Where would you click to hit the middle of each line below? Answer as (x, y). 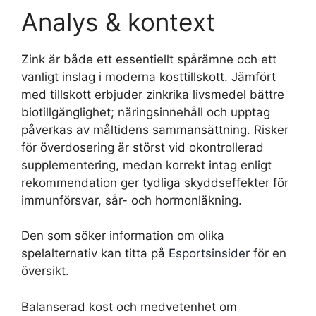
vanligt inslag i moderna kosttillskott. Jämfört (148, 77)
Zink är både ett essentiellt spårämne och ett (149, 59)
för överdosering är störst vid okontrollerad (142, 147)
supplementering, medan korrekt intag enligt (146, 165)
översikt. (45, 271)
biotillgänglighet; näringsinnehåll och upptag (146, 112)
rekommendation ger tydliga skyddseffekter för (155, 182)
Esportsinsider (209, 253)
